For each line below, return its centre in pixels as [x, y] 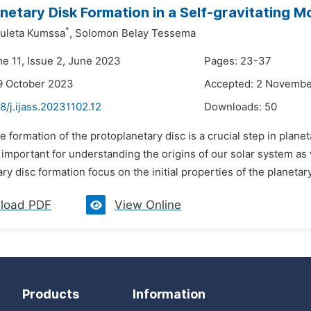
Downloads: [234, 107]
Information [169, 294]
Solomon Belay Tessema [135, 33]
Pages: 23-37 [238, 61]
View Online [148, 205]
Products [51, 294]
